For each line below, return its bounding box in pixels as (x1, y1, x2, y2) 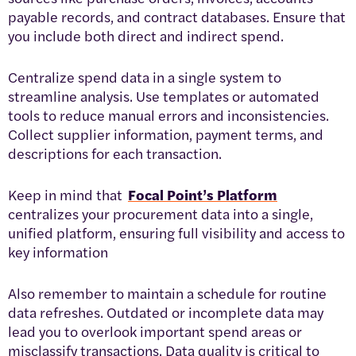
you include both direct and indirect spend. (8, 25, 284, 45)
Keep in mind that (8, 184, 128, 204)
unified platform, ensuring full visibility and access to (8, 222, 345, 242)
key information (8, 241, 108, 261)
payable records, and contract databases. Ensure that (8, 6, 346, 26)
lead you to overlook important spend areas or (8, 320, 302, 341)
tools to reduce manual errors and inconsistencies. (8, 104, 329, 125)
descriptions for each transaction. (8, 142, 222, 163)
